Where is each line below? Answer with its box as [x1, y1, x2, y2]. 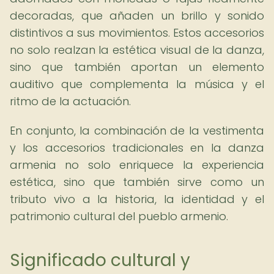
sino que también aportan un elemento [10, 59, 264, 75]
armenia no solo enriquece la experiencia [10, 157, 264, 172]
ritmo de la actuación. [10, 94, 131, 109]
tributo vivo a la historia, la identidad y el [10, 191, 264, 207]
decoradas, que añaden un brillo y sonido [10, 8, 264, 23]
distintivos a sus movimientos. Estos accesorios [10, 25, 264, 40]
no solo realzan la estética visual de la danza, [10, 42, 264, 57]
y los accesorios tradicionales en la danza [10, 140, 264, 155]
